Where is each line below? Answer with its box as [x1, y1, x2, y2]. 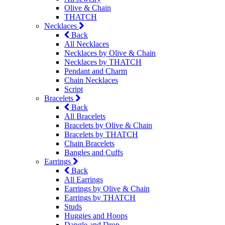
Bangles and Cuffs [64, 148, 123, 157]
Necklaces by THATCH [64, 58, 142, 67]
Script [64, 85, 83, 94]
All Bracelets [64, 112, 105, 121]
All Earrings [64, 175, 103, 184]
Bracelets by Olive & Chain [64, 121, 152, 130]
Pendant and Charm [64, 67, 127, 76]
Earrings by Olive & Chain [64, 184, 150, 193]
